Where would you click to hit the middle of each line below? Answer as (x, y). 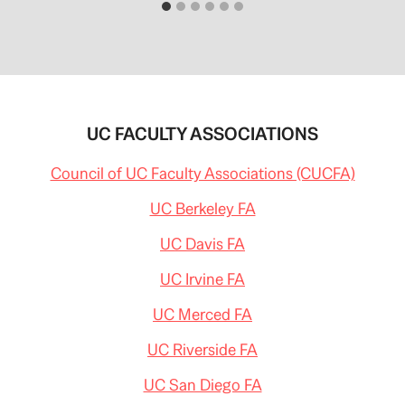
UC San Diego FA (202, 385)
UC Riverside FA (202, 349)
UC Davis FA (202, 244)
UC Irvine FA (202, 279)
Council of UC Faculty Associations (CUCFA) (202, 173)
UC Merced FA (202, 314)
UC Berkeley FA (202, 208)
